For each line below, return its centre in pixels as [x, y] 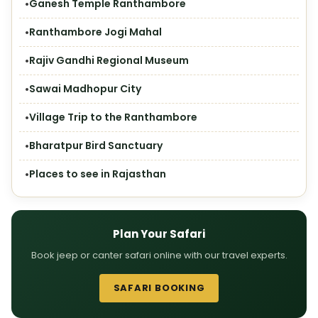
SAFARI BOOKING [159, 288]
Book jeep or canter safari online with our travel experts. [159, 255]
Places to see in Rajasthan [98, 174]
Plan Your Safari [159, 234]
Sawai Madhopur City [85, 89]
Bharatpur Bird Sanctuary [96, 146]
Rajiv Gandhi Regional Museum [109, 60]
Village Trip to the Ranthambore [113, 117]
